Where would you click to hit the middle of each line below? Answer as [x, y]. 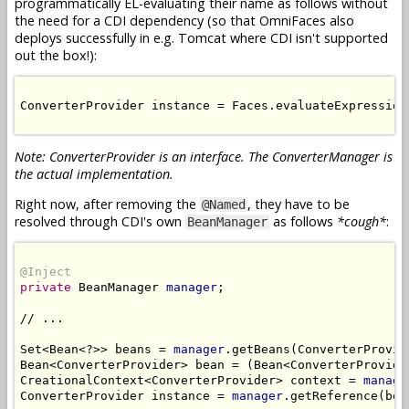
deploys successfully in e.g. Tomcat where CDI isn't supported [201, 37]
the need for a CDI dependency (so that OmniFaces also [184, 20]
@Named [224, 205]
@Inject [46, 272]
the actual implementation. [94, 173]
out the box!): [56, 55]
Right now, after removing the [107, 204]
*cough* [362, 222]
